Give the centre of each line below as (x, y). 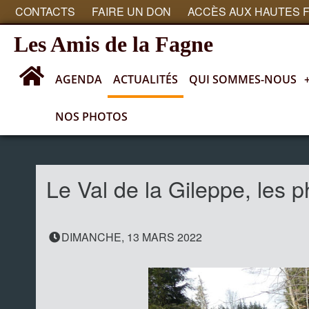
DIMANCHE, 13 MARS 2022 (132, 237)
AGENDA (79, 79)
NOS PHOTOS (91, 117)
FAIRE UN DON (131, 11)
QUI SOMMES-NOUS (243, 79)
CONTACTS (45, 11)
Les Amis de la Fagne (113, 44)
